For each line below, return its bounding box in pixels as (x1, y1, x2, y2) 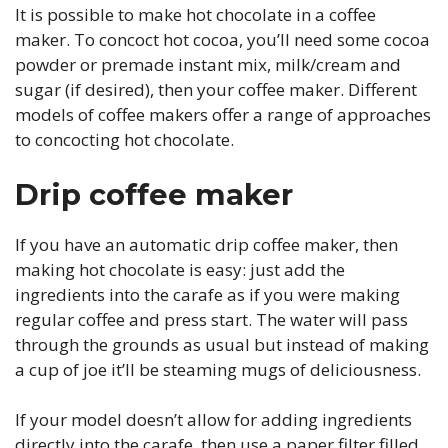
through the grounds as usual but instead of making (15, 332, 429, 356)
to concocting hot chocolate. (15, 128, 234, 151)
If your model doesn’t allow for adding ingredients (15, 408, 412, 431)
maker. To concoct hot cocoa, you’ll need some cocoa (15, 28, 430, 51)
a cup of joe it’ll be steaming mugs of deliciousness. (15, 357, 421, 381)
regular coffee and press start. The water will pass (15, 307, 408, 331)
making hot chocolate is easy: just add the (15, 257, 345, 281)
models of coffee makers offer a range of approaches (15, 103, 431, 126)
